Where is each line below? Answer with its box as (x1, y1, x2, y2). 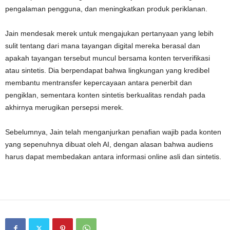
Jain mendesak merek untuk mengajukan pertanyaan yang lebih (5, 29, 214, 37)
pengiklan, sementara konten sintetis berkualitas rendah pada (5, 90, 205, 99)
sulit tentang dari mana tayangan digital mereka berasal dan (5, 41, 200, 50)
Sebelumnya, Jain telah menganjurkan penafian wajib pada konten (5, 127, 221, 136)
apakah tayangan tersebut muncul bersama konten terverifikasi (5, 53, 210, 62)
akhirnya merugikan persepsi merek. (5, 103, 124, 111)
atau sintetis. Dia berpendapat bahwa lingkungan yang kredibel (5, 66, 209, 74)
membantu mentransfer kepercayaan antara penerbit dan (5, 78, 192, 87)
